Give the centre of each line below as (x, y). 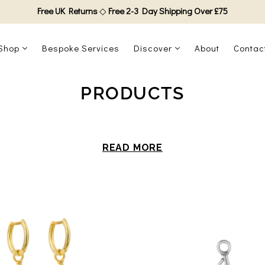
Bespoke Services (80, 48)
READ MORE (132, 148)
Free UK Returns (68, 11)
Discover (153, 48)
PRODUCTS (132, 93)
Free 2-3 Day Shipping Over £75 (168, 11)
